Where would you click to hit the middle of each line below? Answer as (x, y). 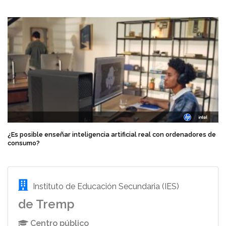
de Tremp (46, 204)
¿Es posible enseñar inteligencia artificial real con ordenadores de (112, 134)
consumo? (24, 143)
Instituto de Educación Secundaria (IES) (105, 186)
